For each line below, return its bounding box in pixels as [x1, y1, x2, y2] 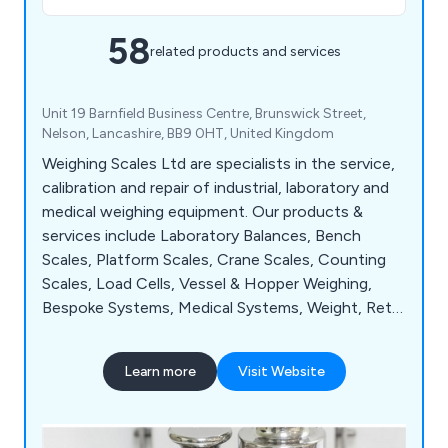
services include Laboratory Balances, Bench [42, 225, 361, 245]
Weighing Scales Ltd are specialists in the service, [42, 153, 395, 173]
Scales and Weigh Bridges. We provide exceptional [42, 321, 398, 341]
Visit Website [237, 362, 325, 380]
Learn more [123, 362, 196, 380]
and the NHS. [42, 369, 139, 389]
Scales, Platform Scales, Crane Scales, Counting [42, 249, 386, 269]
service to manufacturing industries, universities [42, 345, 386, 365]
